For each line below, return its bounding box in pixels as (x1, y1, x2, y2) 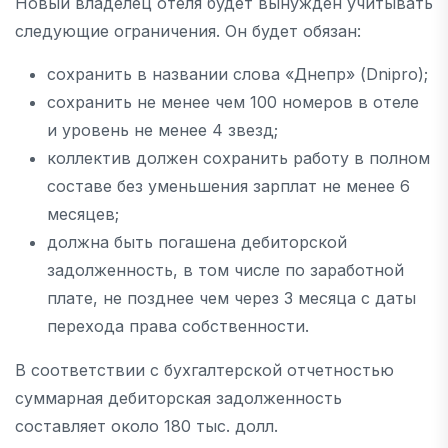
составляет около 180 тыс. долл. (15, 415, 278, 436)
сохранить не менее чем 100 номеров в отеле (47, 91, 419, 112)
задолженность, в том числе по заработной (47, 259, 404, 280)
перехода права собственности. (47, 315, 309, 336)
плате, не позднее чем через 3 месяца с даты (47, 287, 416, 308)
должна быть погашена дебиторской (47, 231, 347, 252)
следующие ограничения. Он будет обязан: (15, 20, 361, 41)
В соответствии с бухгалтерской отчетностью (15, 359, 394, 380)
